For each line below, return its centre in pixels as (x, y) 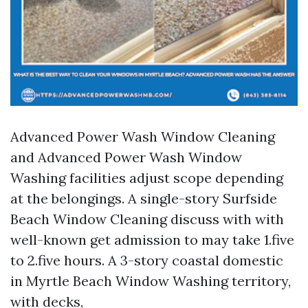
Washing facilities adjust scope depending (147, 178)
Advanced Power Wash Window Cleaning (143, 136)
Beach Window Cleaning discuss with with (147, 219)
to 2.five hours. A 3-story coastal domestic (147, 260)
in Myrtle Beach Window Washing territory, (151, 281)
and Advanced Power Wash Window (126, 157)
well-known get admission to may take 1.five (152, 240)
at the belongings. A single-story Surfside (144, 198)
